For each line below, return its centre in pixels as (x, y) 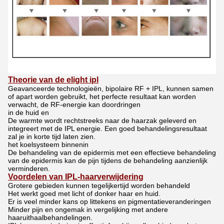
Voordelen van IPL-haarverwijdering (76, 177)
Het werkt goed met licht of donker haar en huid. (84, 194)
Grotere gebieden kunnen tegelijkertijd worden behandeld (99, 186)
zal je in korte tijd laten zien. (52, 137)
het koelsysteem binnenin (48, 145)
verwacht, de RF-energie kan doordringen (74, 105)
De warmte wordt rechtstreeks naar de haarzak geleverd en (102, 121)
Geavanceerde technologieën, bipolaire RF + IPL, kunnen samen (111, 89)
